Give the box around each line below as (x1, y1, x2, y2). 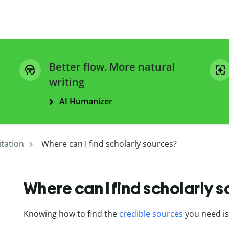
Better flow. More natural (49, 60, 175, 74)
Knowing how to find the (23, 208, 119, 220)
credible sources (119, 208, 183, 220)
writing (49, 75, 84, 89)
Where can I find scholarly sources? (41, 138, 177, 150)
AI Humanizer (59, 96, 112, 107)
